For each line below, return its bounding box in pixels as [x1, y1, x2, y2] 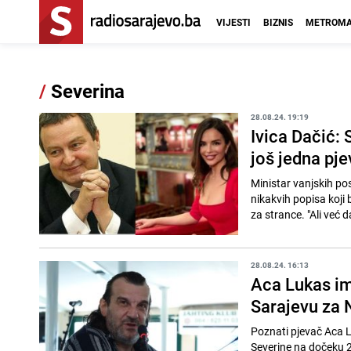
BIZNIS [263, 16, 293, 28]
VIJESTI [216, 16, 251, 28]
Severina [46, 78, 125, 103]
